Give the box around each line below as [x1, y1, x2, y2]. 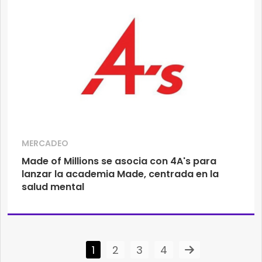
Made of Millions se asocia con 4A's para [22, 154, 216, 168]
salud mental [22, 180, 84, 194]
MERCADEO [22, 137, 68, 150]
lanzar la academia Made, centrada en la [22, 167, 219, 181]
